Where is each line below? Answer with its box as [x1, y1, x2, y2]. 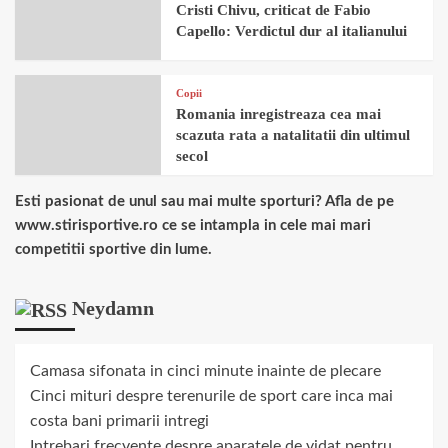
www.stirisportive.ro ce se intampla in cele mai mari [15, 218, 371, 233]
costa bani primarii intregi [30, 413, 209, 430]
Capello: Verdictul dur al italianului [176, 22, 408, 39]
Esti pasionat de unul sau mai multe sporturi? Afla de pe [15, 194, 394, 209]
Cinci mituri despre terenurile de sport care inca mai [30, 388, 393, 405]
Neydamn [72, 297, 154, 319]
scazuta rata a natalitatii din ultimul [176, 127, 411, 143]
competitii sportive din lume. [15, 242, 212, 257]
